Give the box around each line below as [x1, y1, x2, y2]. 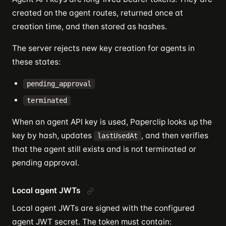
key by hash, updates [12, 131, 94, 140]
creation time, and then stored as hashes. [12, 22, 167, 31]
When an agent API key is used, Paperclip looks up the [12, 117, 212, 127]
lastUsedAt [97, 132, 138, 140]
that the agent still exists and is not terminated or [12, 144, 196, 154]
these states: [12, 57, 61, 67]
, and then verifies [141, 131, 208, 140]
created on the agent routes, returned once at [12, 8, 183, 18]
